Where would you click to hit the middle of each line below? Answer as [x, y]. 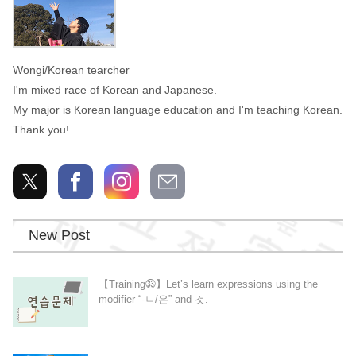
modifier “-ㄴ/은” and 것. [153, 300]
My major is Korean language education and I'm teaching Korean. [177, 109]
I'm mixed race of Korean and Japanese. [114, 89]
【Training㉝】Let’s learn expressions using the [208, 284]
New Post [59, 236]
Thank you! [41, 129]
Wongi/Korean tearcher [71, 70]
